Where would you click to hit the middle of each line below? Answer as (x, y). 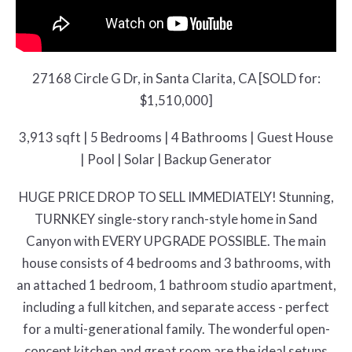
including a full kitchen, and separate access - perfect (176, 307)
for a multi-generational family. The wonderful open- (176, 329)
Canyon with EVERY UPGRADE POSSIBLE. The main (176, 241)
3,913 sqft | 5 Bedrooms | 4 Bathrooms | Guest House (176, 137)
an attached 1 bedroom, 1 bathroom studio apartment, (176, 285)
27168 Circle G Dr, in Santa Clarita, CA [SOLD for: (176, 78)
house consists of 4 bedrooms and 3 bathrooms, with (176, 263)
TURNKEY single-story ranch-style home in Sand (176, 219)
